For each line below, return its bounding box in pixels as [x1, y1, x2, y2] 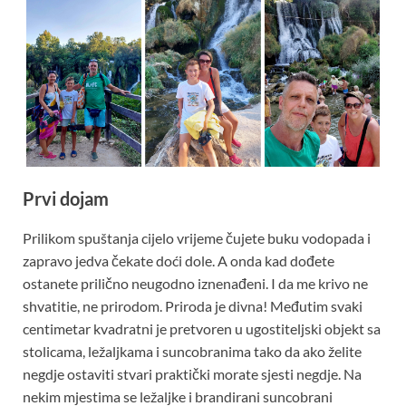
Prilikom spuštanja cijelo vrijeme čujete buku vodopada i [23, 228, 371, 246]
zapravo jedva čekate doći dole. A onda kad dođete [23, 251, 334, 269]
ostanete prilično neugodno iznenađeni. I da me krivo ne [23, 274, 368, 292]
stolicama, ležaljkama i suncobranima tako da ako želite [23, 342, 362, 360]
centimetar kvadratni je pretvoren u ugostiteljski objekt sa [23, 319, 381, 337]
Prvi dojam [23, 187, 109, 209]
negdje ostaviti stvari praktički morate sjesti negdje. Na [23, 364, 362, 382]
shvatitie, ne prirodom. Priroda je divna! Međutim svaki [23, 296, 362, 314]
